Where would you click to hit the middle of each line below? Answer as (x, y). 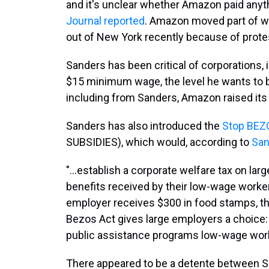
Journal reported (105, 21)
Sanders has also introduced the (144, 126)
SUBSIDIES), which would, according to (159, 142)
